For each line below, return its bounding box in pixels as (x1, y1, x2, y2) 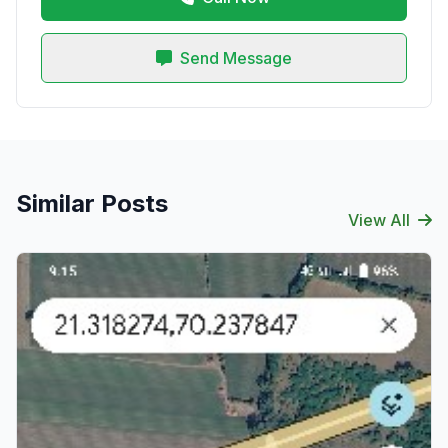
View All (348, 210, 410, 230)
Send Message (180, 48, 292, 68)
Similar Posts (16, 189, 168, 218)
